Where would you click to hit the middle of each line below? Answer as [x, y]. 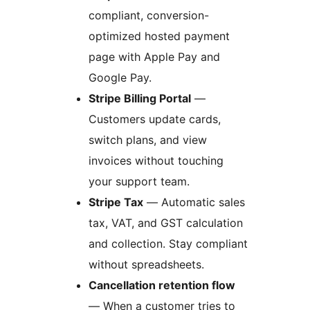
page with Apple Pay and [154, 56]
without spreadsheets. [146, 264]
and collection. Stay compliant [168, 243]
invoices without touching [156, 160]
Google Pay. [120, 77]
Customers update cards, [155, 119]
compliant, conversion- [149, 15]
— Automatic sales [194, 202]
